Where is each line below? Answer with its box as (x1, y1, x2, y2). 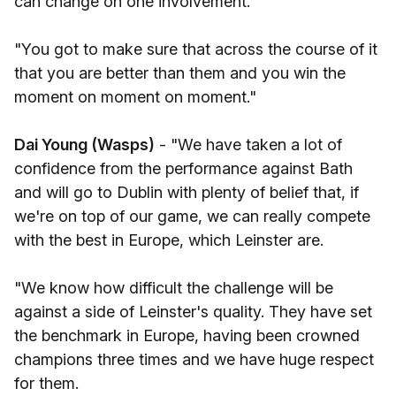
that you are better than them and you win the (14, 64, 346, 82)
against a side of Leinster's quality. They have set (14, 302, 372, 321)
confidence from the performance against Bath (14, 159, 353, 178)
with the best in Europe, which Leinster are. (14, 231, 328, 249)
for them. (14, 374, 79, 392)
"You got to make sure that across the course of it (14, 40, 377, 58)
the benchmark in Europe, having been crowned (14, 326, 360, 345)
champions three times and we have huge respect (14, 350, 374, 369)
